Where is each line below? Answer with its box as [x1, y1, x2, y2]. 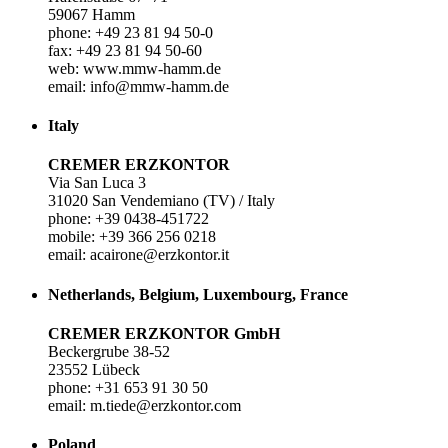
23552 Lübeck [48, 360, 140, 378]
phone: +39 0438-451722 [48, 210, 209, 228]
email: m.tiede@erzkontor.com [48, 396, 241, 414]
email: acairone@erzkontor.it [48, 246, 229, 264]
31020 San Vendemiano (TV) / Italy [48, 192, 275, 210]
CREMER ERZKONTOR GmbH [48, 324, 280, 342]
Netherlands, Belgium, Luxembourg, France [48, 285, 348, 303]
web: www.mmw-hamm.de [48, 59, 221, 77]
